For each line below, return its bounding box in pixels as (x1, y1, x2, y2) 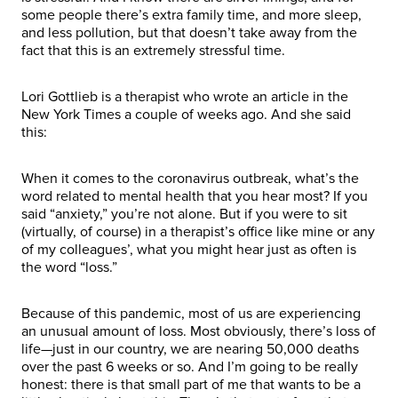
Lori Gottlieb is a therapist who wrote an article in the (21, 87, 348, 106)
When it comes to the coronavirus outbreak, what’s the (21, 169, 359, 187)
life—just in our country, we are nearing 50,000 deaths (21, 339, 359, 358)
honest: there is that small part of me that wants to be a (21, 375, 361, 394)
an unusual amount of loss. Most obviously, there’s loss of (21, 322, 376, 340)
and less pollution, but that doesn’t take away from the (21, 23, 357, 42)
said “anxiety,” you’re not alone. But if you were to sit (21, 204, 347, 223)
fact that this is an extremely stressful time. (21, 41, 292, 60)
